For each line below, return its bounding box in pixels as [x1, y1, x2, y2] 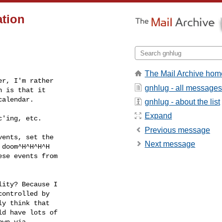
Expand [145, 111, 172, 120]
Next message [145, 140, 195, 149]
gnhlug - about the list [145, 97, 220, 106]
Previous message [145, 125, 210, 134]
